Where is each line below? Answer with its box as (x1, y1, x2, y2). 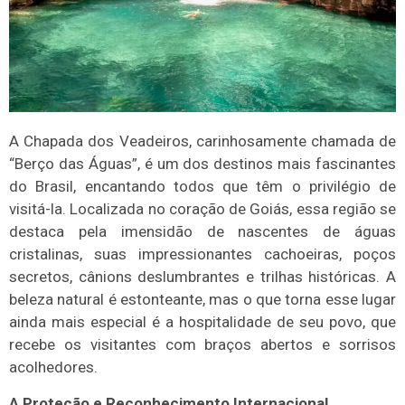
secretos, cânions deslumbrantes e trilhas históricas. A (9, 268, 396, 287)
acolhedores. (9, 358, 98, 377)
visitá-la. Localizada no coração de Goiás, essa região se (9, 200, 396, 219)
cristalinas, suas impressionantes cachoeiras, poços (9, 245, 396, 264)
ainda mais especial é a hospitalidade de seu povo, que (9, 313, 396, 332)
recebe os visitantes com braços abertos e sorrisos (9, 335, 396, 354)
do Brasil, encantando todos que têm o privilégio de (9, 177, 396, 196)
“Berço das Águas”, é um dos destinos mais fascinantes (9, 155, 396, 174)
